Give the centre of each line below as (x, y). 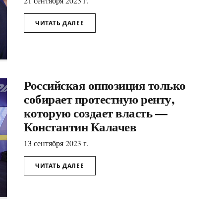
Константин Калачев (80, 127)
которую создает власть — (95, 113)
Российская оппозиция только (105, 85)
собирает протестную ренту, (99, 99)
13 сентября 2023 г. (56, 143)
